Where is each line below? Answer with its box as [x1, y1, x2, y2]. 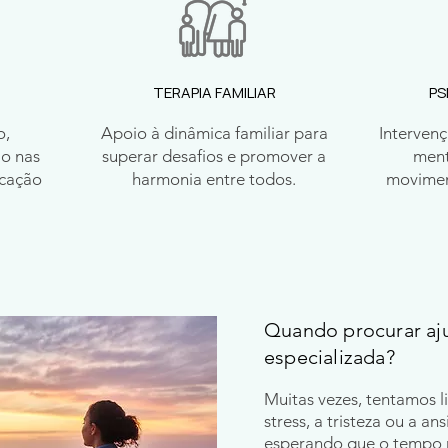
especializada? [264, 345, 395, 369]
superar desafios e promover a [102, 146, 326, 166]
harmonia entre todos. [132, 169, 296, 189]
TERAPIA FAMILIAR [153, 82, 276, 103]
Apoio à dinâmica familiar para [100, 123, 328, 143]
